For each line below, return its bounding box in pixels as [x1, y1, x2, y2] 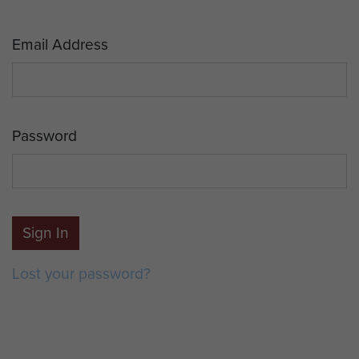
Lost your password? [12, 261, 151, 285]
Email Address [12, 32, 108, 56]
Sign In [22, 220, 69, 244]
